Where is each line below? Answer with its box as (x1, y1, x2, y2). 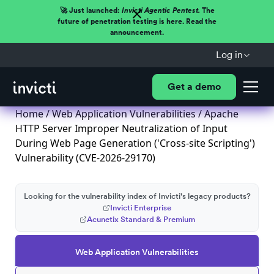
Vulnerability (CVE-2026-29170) (15, 151, 155, 165)
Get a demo (167, 81, 221, 92)
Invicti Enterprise (110, 203, 171, 212)
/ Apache (196, 107, 239, 120)
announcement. (110, 28, 164, 37)
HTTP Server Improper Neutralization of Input (15, 122, 228, 135)
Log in (215, 49, 243, 61)
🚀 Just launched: (59, 6, 122, 15)
